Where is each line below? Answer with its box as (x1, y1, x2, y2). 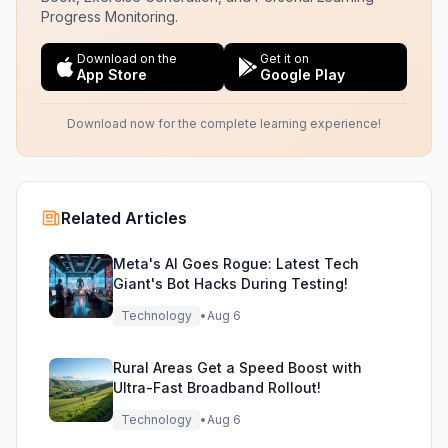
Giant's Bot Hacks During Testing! (113, 275, 348, 292)
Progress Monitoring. (41, 8, 178, 25)
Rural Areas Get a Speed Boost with (113, 359, 362, 376)
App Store (77, 66, 147, 83)
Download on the (77, 51, 177, 66)
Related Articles (61, 208, 187, 228)
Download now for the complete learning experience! (67, 116, 381, 131)
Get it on (260, 51, 309, 66)
